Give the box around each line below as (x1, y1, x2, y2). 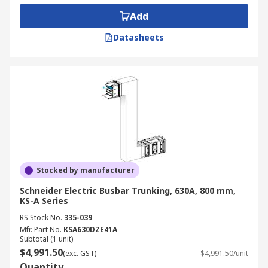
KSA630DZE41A (63, 224, 117, 234)
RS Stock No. (20, 212, 62, 223)
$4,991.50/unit (200, 248, 248, 258)
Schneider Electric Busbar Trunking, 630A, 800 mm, (20, 185, 236, 196)
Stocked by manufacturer (36, 165, 135, 175)
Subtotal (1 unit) (20, 234, 73, 244)
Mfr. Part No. (20, 224, 62, 234)
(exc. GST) (63, 248, 96, 258)
